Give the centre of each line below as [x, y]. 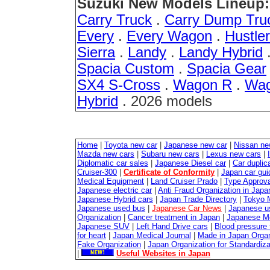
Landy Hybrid [221, 52]
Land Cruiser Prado [184, 181]
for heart [92, 235]
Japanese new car [196, 145]
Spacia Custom [126, 69]
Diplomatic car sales [113, 163]
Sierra [96, 52]
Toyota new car [131, 145]
